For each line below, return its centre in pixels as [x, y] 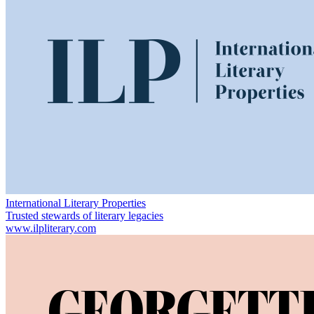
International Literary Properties [76, 203]
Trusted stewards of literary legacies [84, 215]
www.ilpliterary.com [51, 228]
